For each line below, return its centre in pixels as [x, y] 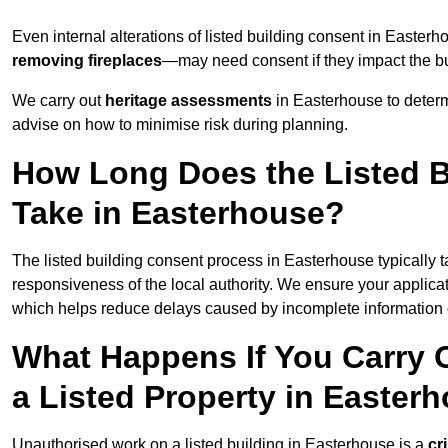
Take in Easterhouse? [178, 213]
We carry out [58, 101]
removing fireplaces [87, 61]
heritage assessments [188, 101]
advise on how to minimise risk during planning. [180, 125]
